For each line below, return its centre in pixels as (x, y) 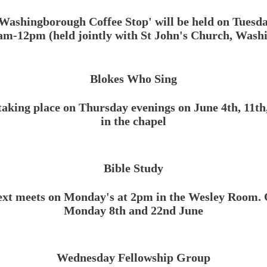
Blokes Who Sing (133, 79)
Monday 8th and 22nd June (133, 210)
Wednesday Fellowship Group (133, 257)
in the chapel (133, 121)
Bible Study (133, 168)
